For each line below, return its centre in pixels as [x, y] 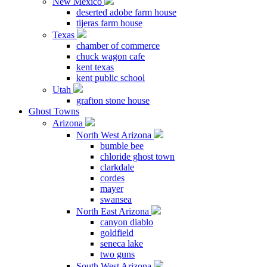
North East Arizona [114, 211]
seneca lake [122, 243]
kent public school [111, 78]
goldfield [117, 233]
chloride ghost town [137, 156]
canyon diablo [127, 222]
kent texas [95, 67]
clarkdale [117, 167]
